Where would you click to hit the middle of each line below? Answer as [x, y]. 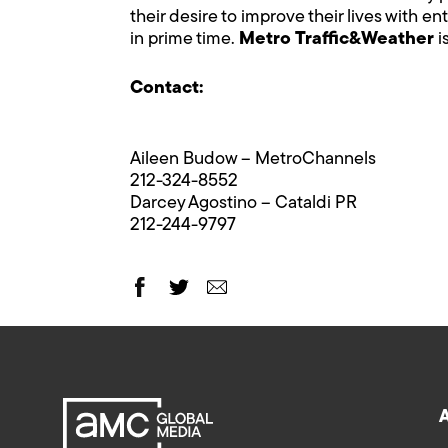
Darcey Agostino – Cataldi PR [243, 203]
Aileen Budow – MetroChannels [253, 159]
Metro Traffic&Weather [336, 39]
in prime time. [184, 39]
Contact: [166, 88]
